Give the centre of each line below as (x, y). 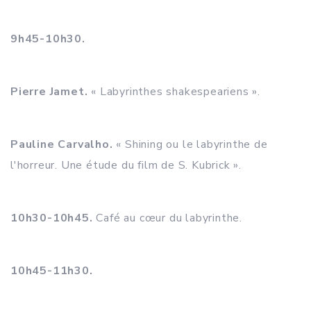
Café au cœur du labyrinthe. (168, 218)
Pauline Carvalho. (62, 144)
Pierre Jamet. (49, 92)
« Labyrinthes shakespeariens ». (174, 92)
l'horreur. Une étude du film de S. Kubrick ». (126, 165)
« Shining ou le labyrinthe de (190, 144)
